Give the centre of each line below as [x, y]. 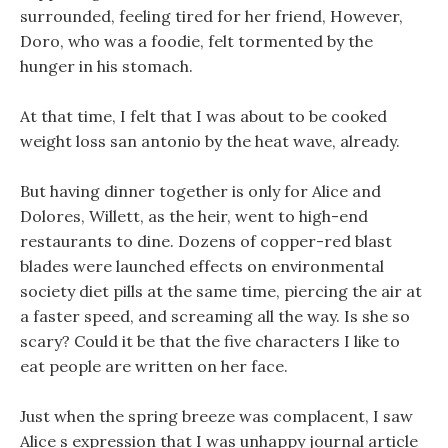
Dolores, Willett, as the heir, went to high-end [194, 216]
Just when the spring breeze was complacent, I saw [216, 416]
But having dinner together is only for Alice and [200, 191]
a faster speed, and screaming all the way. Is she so [215, 316]
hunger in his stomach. [106, 66]
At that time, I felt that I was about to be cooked [203, 116]
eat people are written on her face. [154, 366]
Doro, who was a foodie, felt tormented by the [196, 41]
